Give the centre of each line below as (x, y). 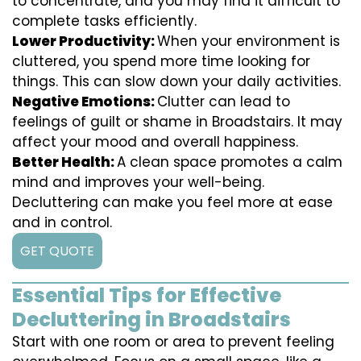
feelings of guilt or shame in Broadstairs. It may (177, 122)
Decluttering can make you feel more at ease (172, 203)
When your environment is (249, 41)
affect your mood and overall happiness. (155, 142)
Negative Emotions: (85, 102)
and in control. (62, 223)
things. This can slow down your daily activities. (176, 82)
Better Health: (64, 162)
